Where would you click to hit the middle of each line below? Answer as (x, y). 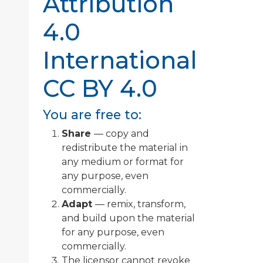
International (120, 60)
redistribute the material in (125, 148)
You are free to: (92, 115)
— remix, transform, (140, 204)
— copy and (122, 134)
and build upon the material (128, 218)
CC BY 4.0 (100, 89)
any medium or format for (123, 162)
